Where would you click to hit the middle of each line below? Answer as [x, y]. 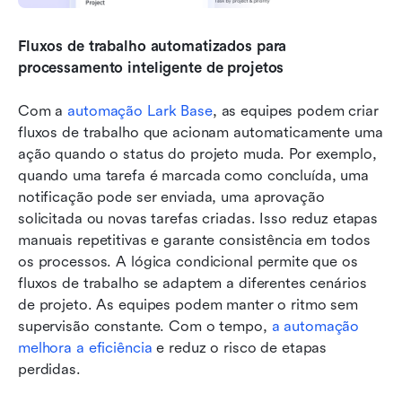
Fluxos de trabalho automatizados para [153, 47]
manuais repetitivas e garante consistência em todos [194, 240]
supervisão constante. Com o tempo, [145, 327]
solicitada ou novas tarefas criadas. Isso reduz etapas [198, 219]
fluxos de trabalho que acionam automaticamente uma [201, 133]
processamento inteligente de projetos [151, 68]
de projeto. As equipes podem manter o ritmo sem [188, 305]
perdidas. [49, 370]
